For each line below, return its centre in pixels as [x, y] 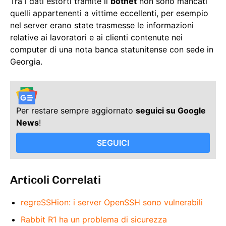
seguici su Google [171, 110]
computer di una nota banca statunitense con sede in [112, 50]
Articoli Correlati [55, 180]
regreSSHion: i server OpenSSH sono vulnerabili [112, 202]
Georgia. [26, 62]
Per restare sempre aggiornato [76, 110]
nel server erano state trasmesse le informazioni [102, 25]
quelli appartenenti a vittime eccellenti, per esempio [109, 13]
